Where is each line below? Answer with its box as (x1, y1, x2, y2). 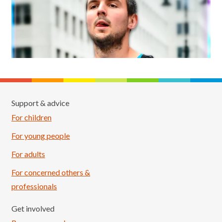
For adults (11, 149, 45, 159)
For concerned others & (11, 167, 90, 177)
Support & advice (11, 98, 69, 108)
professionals (11, 181, 57, 191)
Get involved (11, 204, 55, 213)
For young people (11, 131, 70, 140)
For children (11, 112, 52, 122)
